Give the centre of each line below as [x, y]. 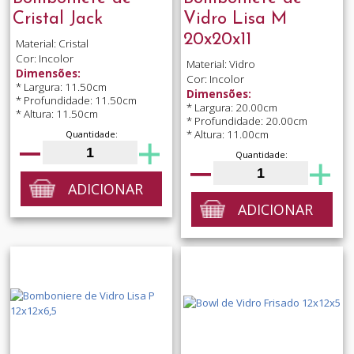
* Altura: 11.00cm [227, 135]
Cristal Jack [57, 19]
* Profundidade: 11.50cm [76, 101]
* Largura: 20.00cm [232, 108]
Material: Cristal [52, 43]
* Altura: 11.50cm [56, 114]
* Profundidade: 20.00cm [247, 121]
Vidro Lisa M [235, 19]
